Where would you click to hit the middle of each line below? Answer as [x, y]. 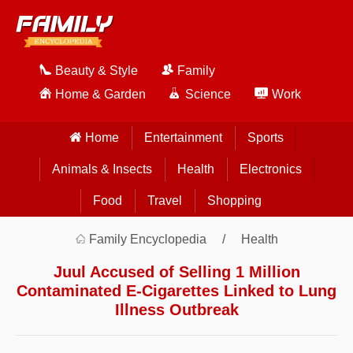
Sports [265, 137]
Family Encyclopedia [148, 239]
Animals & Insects [102, 169]
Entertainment [183, 137]
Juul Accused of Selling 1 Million [176, 272]
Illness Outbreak [176, 310]
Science [208, 94]
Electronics [270, 169]
